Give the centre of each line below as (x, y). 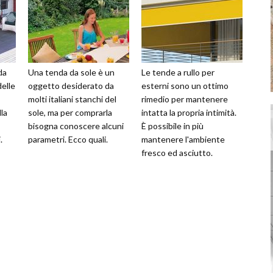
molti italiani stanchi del (72, 99)
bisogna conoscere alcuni (76, 126)
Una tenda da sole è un (71, 72)
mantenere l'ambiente (183, 139)
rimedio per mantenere (185, 99)
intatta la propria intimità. (189, 112)
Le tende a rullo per (178, 72)
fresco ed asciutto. (177, 153)
